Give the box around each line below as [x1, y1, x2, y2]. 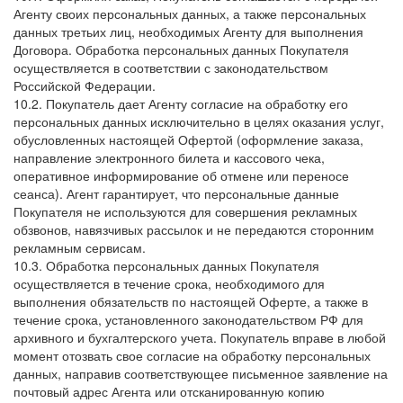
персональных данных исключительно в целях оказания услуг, [13, 112, 384, 130]
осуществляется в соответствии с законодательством [13, 58, 328, 76]
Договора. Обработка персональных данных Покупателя [13, 40, 349, 58]
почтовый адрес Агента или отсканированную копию [13, 382, 325, 400]
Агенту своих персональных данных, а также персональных [13, 4, 366, 22]
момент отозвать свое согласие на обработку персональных [13, 346, 371, 364]
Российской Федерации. [13, 76, 156, 94]
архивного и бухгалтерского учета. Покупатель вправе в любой [13, 328, 386, 346]
